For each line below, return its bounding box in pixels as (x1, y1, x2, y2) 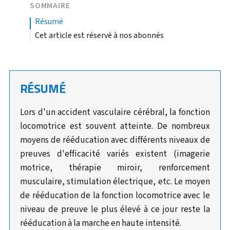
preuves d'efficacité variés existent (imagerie (20, 148, 210, 160)
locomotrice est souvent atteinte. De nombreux (20, 120, 210, 132)
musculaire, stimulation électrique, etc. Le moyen (20, 176, 210, 188)
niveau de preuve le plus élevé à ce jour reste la (20, 203, 210, 216)
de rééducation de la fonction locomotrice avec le (20, 189, 210, 202)
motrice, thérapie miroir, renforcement (20, 162, 210, 174)
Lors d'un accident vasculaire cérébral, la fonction (20, 106, 210, 119)
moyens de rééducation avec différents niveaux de (20, 134, 210, 146)
